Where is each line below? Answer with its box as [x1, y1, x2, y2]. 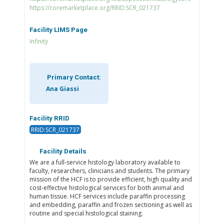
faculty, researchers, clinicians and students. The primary [29, 166, 189, 175]
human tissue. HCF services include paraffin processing [29, 192, 185, 201]
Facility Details [37, 147, 86, 155]
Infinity [29, 36, 48, 45]
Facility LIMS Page [29, 25, 87, 33]
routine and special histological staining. [29, 209, 143, 218]
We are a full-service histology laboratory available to [29, 158, 180, 167]
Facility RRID [29, 114, 69, 122]
